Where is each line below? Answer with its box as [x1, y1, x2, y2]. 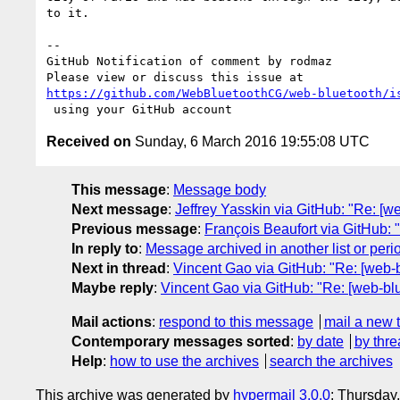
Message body [173, 181, 266, 197]
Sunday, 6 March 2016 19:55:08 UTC [131, 133, 370, 149]
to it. [46, 5, 89, 20]
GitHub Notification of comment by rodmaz [46, 54, 332, 68]
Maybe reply [71, 279, 154, 296]
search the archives [269, 353, 393, 369]
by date [297, 333, 344, 349]
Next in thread [71, 260, 166, 276]
